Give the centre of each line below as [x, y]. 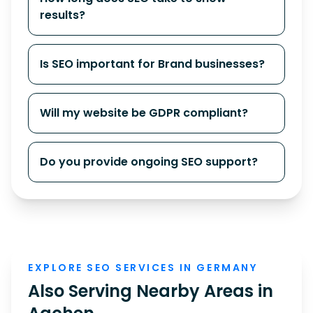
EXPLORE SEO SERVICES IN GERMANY [143, 268]
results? [63, 15]
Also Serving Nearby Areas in [151, 291]
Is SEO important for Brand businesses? [152, 64]
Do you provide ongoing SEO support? [149, 162]
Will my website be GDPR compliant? [144, 113]
